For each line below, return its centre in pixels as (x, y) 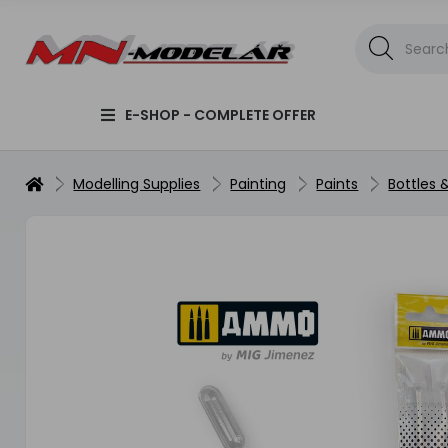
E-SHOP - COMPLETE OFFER (220, 115)
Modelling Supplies (137, 184)
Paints (337, 184)
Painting (258, 184)
